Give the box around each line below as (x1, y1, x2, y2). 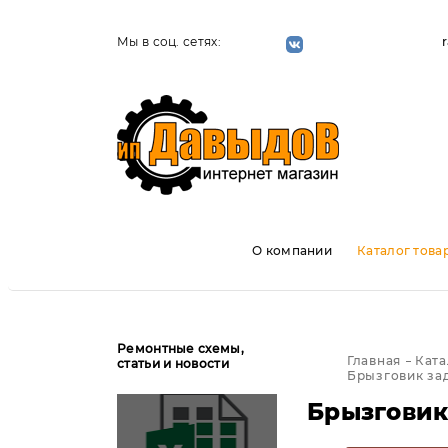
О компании (252, 243, 332, 258)
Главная (347, 353, 402, 368)
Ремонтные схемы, (117, 341, 244, 356)
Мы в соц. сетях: (117, 34, 221, 49)
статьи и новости (117, 356, 229, 371)
